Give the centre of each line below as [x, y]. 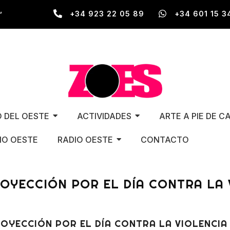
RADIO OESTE [85, 139]
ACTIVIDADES [104, 116]
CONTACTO [165, 139]
